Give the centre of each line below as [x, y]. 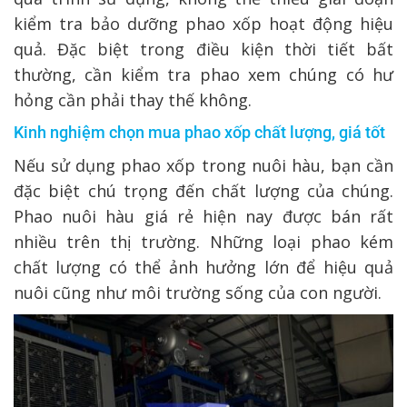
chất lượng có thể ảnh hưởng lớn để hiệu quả [203, 267]
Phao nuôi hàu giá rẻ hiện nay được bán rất [203, 216]
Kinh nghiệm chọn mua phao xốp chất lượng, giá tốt [199, 132]
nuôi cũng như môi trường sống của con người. [198, 292]
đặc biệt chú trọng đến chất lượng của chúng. [203, 190]
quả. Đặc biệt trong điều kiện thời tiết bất [203, 49]
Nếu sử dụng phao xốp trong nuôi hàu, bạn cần [203, 165]
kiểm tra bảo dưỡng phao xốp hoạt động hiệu [203, 23]
